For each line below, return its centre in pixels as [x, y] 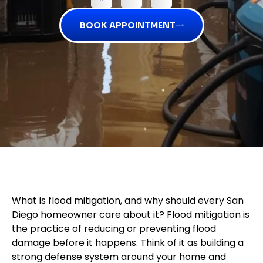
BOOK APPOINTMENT [127, 25]
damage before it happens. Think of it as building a [128, 243]
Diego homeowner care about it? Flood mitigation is [131, 215]
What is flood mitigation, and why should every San [128, 201]
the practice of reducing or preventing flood [114, 229]
